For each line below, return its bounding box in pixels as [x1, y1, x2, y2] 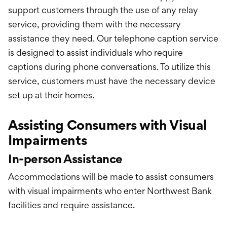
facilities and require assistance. [8, 200, 135, 211]
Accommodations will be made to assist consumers [8, 171, 214, 182]
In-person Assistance [8, 152, 123, 167]
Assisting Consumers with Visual [8, 117, 207, 134]
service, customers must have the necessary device [8, 75, 215, 87]
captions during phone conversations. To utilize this [8, 61, 211, 72]
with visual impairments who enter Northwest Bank [8, 185, 212, 197]
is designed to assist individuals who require [8, 47, 183, 58]
